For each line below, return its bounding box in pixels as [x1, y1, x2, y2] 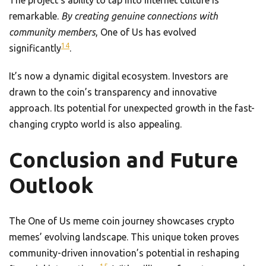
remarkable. [9, 11, 61, 22]
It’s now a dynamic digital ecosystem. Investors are [9, 71, 228, 82]
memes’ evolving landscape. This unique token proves [9, 232, 239, 243]
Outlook [9, 173, 93, 198]
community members [9, 27, 96, 38]
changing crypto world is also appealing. [9, 119, 182, 130]
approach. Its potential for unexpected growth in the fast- [9, 103, 255, 114]
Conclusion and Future [9, 148, 238, 172]
